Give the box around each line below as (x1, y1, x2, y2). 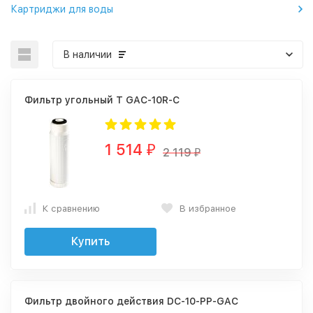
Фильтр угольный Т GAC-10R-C (24, 94, 180, 105)
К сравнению (43, 203, 100, 214)
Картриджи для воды (10, 3, 113, 15)
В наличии (63, 49, 112, 60)
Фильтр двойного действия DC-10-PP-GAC (24, 296, 238, 307)
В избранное (180, 203, 236, 214)
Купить (71, 235, 110, 248)
